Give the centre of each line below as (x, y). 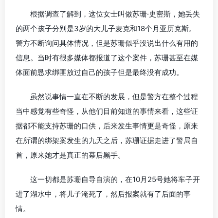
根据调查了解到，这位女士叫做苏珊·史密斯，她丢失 (115, 14)
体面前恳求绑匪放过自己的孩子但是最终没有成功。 (100, 73)
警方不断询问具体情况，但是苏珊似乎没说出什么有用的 (107, 43)
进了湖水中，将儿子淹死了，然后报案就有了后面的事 (103, 194)
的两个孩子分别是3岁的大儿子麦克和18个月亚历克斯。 (106, 29)
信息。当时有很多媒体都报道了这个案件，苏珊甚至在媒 (107, 58)
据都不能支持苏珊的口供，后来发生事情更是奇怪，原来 (107, 126)
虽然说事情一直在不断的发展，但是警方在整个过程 (114, 97)
